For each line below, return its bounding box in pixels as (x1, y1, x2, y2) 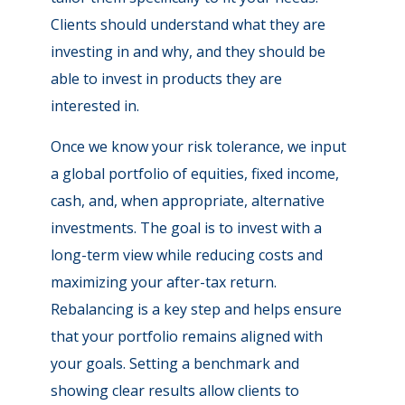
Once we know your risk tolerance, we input (51, 137, 347, 156)
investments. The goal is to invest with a (51, 218, 323, 238)
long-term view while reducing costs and (51, 245, 324, 265)
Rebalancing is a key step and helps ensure (51, 299, 343, 319)
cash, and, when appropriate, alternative (51, 191, 325, 211)
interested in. (51, 96, 140, 116)
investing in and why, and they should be (51, 42, 326, 61)
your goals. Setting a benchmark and (51, 353, 300, 373)
